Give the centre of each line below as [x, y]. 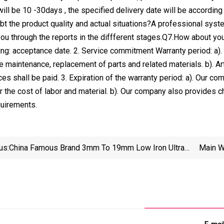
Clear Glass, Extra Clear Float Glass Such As [85, 161]
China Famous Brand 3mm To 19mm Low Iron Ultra [97, 147]
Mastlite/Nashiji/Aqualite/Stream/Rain [76, 174]
